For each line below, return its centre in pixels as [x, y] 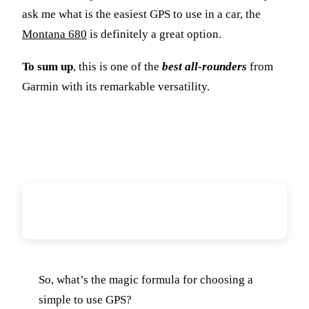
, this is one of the [118, 66]
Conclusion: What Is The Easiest [144, 201]
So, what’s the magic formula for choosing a [146, 280]
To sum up [48, 66]
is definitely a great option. [154, 34]
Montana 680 [54, 34]
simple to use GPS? [85, 300]
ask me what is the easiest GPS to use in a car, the [141, 14]
